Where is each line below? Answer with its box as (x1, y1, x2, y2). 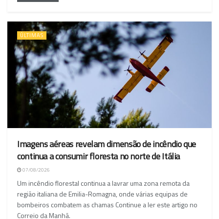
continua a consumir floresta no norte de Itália (17, 150, 180, 163)
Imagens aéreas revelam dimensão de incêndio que (17, 137, 197, 151)
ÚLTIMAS (20, 31, 44, 40)
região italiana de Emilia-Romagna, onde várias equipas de (17, 189, 188, 199)
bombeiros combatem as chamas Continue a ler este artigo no (17, 199, 197, 210)
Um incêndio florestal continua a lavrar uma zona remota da (17, 178, 190, 189)
